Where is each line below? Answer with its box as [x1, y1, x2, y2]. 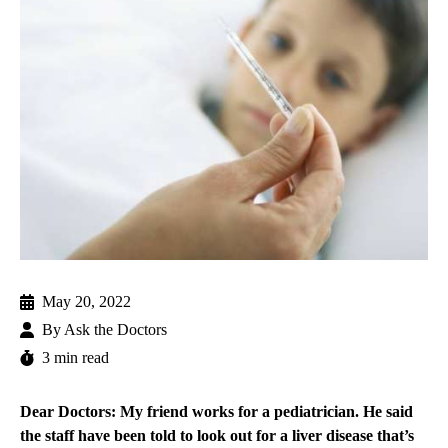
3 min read [42, 349, 109, 367]
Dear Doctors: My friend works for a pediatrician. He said [20, 403, 413, 421]
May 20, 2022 [42, 293, 131, 311]
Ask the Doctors [64, 321, 167, 339]
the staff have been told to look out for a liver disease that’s [20, 427, 414, 445]
